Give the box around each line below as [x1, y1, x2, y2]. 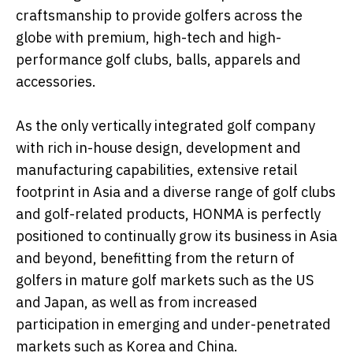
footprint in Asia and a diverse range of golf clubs [16, 183, 336, 202]
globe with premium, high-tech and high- [16, 28, 281, 47]
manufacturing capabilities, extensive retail [16, 161, 297, 180]
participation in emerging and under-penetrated [16, 315, 331, 334]
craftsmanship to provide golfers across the [16, 6, 303, 25]
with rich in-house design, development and [16, 139, 301, 158]
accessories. [16, 72, 96, 91]
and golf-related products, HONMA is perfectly [16, 205, 321, 224]
